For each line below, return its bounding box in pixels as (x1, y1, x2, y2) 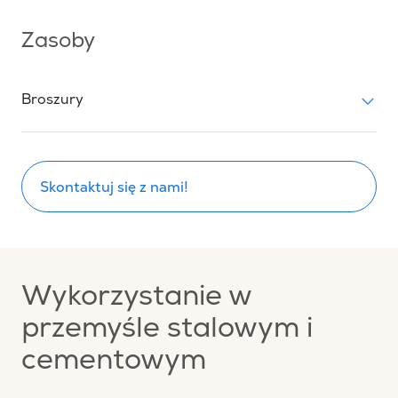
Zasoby (21, 32, 95, 53)
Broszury (21, 94, 84, 108)
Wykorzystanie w (21, 285, 251, 314)
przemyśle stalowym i (21, 317, 313, 346)
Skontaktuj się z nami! (40, 178, 188, 195)
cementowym (21, 349, 206, 378)
